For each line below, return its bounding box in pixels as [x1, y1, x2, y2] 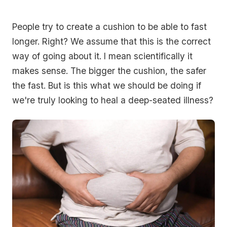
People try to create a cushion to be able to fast [12, 21, 207, 32]
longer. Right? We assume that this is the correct [12, 35, 211, 47]
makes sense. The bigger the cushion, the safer [12, 65, 206, 76]
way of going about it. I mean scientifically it [12, 50, 193, 61]
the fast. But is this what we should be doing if [12, 80, 201, 91]
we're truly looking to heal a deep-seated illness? [12, 94, 213, 105]
